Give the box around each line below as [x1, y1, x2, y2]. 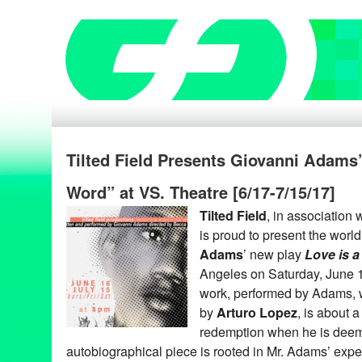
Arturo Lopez [217, 303, 297, 322]
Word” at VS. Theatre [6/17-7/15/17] [66, 180, 335, 204]
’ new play [243, 245, 305, 263]
